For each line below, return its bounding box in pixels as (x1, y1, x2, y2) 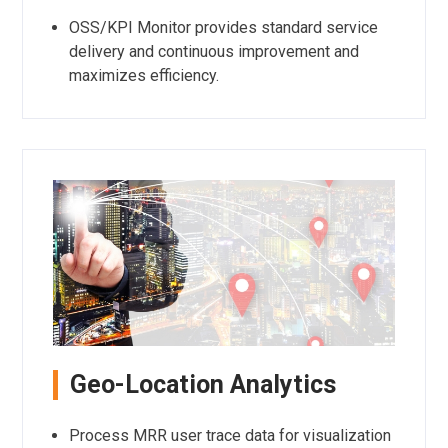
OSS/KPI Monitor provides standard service (68, 17, 378, 37)
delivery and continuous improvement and (68, 41, 359, 61)
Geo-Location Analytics (69, 370, 336, 400)
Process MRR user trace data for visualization (68, 426, 391, 446)
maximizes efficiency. (68, 65, 219, 85)
